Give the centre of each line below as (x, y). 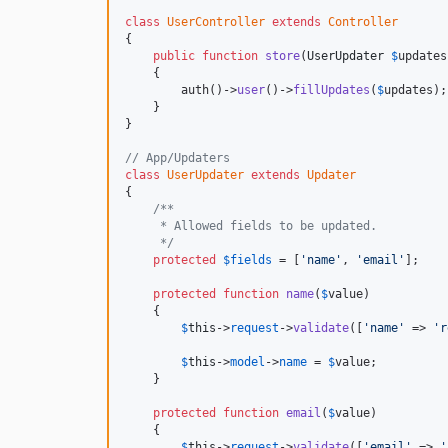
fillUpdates (331, 89)
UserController (216, 21)
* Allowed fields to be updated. (251, 225)
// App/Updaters (177, 157)
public (174, 55)
